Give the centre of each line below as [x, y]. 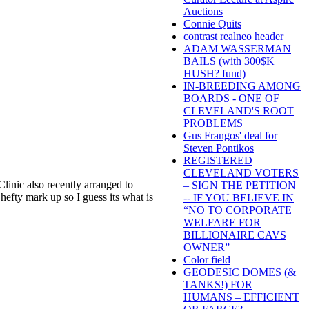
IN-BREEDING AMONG [242, 86]
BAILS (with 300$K [229, 61]
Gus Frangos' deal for [230, 136]
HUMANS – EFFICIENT [241, 297]
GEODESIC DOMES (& [240, 272]
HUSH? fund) [215, 74]
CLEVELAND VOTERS [241, 173]
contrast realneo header [233, 37]
